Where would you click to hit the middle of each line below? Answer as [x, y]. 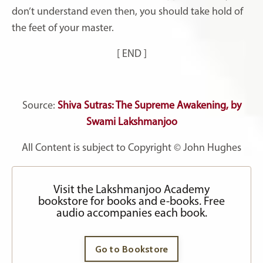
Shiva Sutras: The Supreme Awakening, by [149, 106]
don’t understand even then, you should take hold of [127, 12]
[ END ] [131, 54]
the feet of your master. [63, 28]
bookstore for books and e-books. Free [131, 202]
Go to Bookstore [131, 249]
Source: [40, 106]
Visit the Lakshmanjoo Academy [131, 190]
